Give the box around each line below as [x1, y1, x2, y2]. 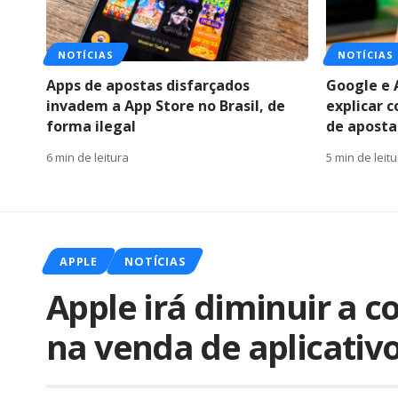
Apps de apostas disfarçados [46, 75, 250, 95]
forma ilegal [46, 115, 136, 136]
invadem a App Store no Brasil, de [46, 95, 285, 115]
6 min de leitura [46, 148, 129, 165]
